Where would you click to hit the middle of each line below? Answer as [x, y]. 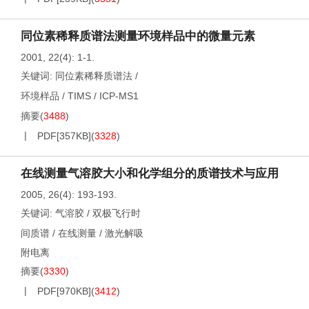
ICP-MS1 [119, 96]
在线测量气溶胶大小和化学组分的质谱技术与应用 [150, 173]
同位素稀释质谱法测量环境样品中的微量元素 [138, 36]
